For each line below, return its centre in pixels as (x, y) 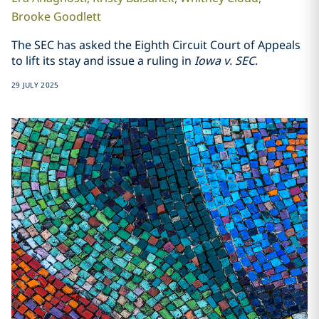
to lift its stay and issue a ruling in (103, 60)
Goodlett (77, 16)
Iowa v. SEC (224, 60)
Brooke (31, 16)
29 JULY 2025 (35, 84)
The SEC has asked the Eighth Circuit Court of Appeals (156, 45)
